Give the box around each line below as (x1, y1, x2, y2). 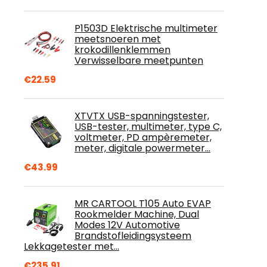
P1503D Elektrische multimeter (74, 21, 218, 35)
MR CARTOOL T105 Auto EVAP (74, 197, 211, 210)
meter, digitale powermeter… (74, 141, 210, 155)
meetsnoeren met (74, 32, 161, 46)
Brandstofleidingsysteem (74, 229, 191, 243)
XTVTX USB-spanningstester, (74, 109, 209, 123)
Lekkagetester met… (24, 240, 119, 253)
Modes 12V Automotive (74, 218, 180, 232)
